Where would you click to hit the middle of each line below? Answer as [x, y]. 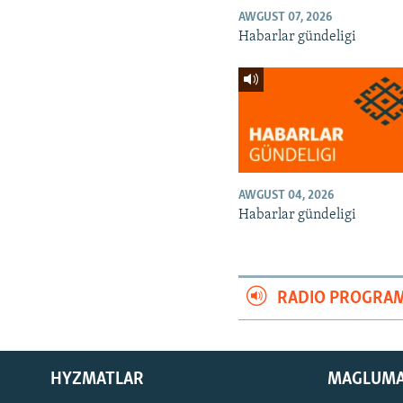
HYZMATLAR [97, 379]
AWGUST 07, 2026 [286, 17]
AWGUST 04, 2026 [287, 195]
